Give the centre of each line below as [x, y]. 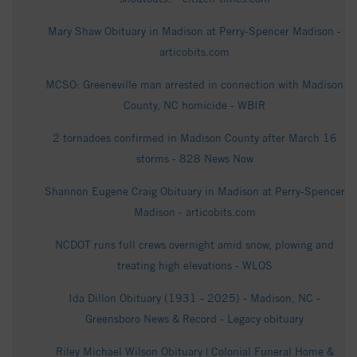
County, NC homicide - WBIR [194, 106]
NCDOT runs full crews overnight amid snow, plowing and [194, 245]
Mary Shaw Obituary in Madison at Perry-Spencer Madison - [194, 31]
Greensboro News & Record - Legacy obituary [194, 319]
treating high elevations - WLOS [194, 266]
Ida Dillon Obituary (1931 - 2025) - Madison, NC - [194, 298]
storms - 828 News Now [194, 159]
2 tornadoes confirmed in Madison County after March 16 [194, 138]
